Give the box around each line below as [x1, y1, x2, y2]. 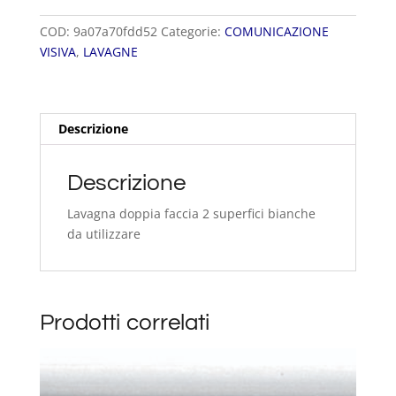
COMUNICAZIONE [224, 23, 329, 41]
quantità [38, 14, 89, 32]
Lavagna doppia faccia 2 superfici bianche [66, 205, 316, 223]
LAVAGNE [82, 43, 138, 61]
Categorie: [160, 23, 225, 41]
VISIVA [39, 43, 76, 61]
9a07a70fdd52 [72, 23, 157, 41]
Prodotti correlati [39, 311, 209, 335]
